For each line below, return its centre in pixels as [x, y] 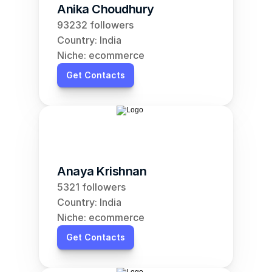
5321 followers [91, 187]
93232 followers [95, 25]
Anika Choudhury [106, 9]
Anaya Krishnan [102, 171]
